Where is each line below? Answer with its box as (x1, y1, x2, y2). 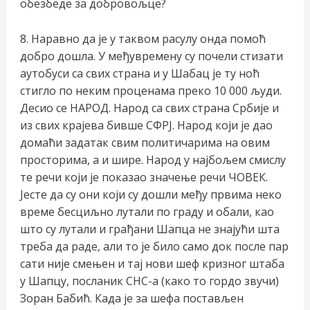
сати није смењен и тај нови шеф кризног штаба (19, 255, 284, 271)
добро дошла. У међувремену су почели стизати (19, 48, 283, 64)
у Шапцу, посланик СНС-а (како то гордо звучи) (19, 273, 279, 289)
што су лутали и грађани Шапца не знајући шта (19, 221, 280, 237)
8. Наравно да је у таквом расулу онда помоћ (19, 30, 266, 46)
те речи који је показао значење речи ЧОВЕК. (19, 169, 268, 185)
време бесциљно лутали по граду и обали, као (19, 203, 274, 219)
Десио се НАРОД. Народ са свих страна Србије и (19, 100, 279, 116)
